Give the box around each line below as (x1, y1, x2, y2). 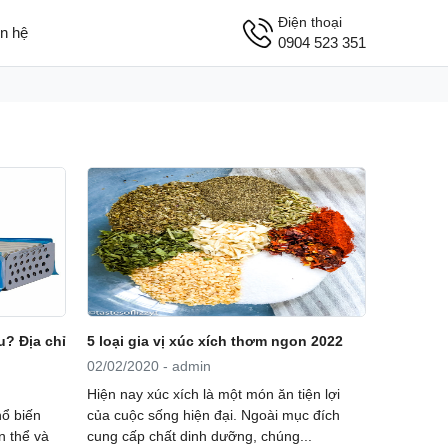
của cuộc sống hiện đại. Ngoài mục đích (86, 406, 340, 423)
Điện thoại (277, 13, 342, 30)
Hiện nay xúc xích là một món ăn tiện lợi (86, 385, 340, 402)
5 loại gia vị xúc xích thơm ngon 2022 (86, 333, 343, 350)
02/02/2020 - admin (86, 357, 211, 374)
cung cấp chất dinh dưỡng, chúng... (86, 427, 312, 444)
